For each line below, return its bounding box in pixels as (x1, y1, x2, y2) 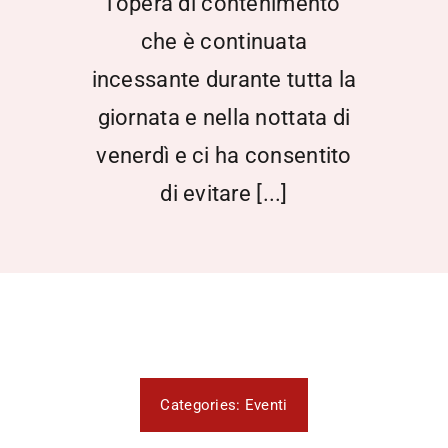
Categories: (160, 396, 245, 415)
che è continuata (140, 29, 308, 55)
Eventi (244, 396, 288, 415)
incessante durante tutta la (91, 67, 357, 93)
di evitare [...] (160, 181, 288, 207)
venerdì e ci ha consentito (96, 143, 352, 169)
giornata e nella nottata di (97, 105, 351, 131)
